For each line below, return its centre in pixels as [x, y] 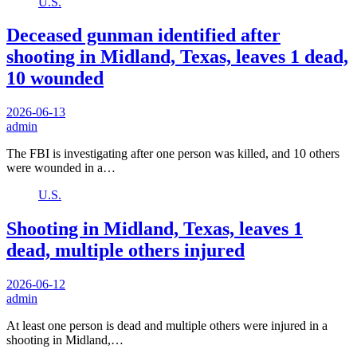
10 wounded [55, 78]
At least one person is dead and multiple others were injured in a [167, 326]
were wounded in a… [61, 168]
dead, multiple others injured [126, 251]
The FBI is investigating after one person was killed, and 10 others [173, 154]
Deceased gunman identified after [143, 35]
